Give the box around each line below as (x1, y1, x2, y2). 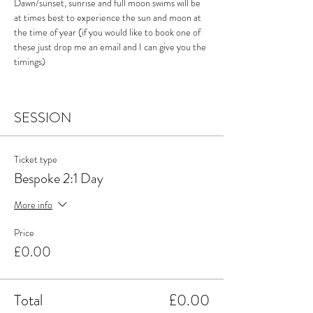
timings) (14, 54, 45, 68)
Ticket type (14, 152, 57, 166)
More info (14, 197, 52, 212)
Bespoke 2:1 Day (14, 168, 103, 189)
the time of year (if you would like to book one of (14, 25, 203, 39)
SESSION (14, 108, 71, 128)
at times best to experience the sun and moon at (14, 10, 203, 24)
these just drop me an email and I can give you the (14, 40, 208, 54)
